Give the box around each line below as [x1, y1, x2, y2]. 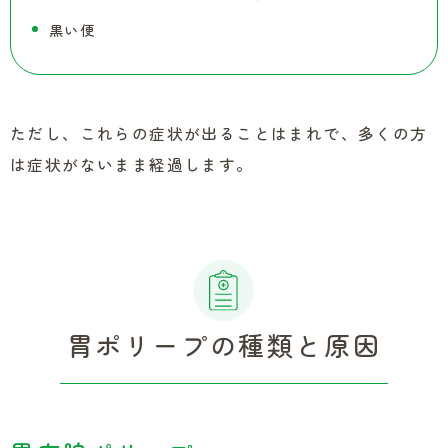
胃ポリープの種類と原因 [66, 326, 382, 363]
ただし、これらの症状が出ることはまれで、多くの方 [10, 122, 428, 145]
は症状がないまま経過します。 [10, 153, 254, 176]
